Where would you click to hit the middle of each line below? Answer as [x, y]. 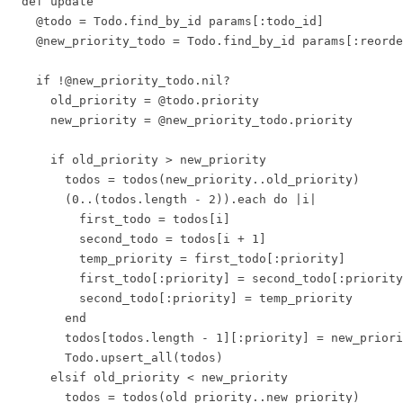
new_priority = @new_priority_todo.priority [180, 121]
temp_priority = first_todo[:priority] [176, 259]
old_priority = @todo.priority [133, 101]
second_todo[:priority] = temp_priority [180, 299]
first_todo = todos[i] [119, 219]
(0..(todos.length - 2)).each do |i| [162, 200]
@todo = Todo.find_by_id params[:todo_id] [166, 22]
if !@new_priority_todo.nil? [119, 81]
